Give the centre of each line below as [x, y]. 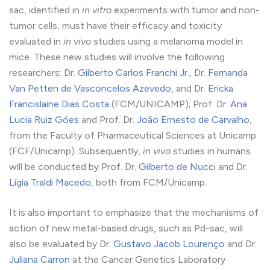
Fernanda [228, 73]
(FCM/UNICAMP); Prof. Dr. [170, 104]
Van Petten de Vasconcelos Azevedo [90, 89]
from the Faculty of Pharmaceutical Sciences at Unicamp [133, 136]
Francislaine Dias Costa [59, 104]
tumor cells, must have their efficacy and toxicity [115, 26]
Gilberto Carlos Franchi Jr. [133, 73]
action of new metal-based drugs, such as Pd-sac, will [126, 228]
